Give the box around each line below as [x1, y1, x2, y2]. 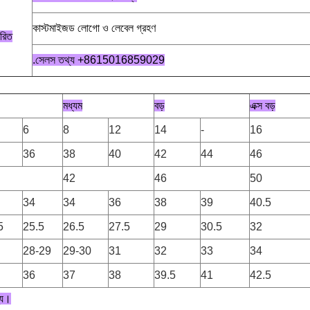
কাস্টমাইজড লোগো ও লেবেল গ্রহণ [33, 22, 156, 34]
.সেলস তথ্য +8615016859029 [33, 54, 165, 66]
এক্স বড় [250, 100, 275, 111]
